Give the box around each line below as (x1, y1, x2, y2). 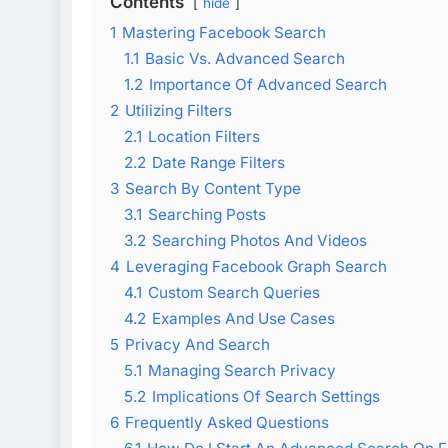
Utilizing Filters (125, 100, 232, 120)
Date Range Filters (152, 152, 285, 172)
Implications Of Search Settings (152, 386, 380, 406)
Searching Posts (148, 204, 266, 224)
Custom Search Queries (148, 282, 320, 302)
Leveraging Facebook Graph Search (126, 256, 387, 276)
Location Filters (148, 126, 260, 146)
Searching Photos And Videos (152, 230, 367, 250)
